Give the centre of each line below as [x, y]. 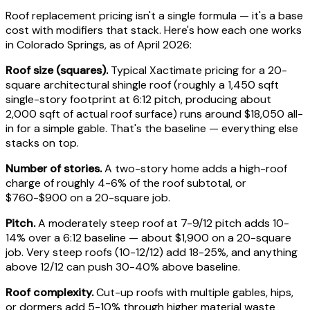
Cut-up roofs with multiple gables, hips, [193, 292]
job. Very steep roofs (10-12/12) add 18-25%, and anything [152, 252]
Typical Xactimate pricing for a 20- [198, 70]
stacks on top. [42, 143]
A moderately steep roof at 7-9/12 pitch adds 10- [162, 223]
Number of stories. [54, 168]
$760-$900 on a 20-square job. [88, 197]
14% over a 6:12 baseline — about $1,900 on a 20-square [148, 237]
